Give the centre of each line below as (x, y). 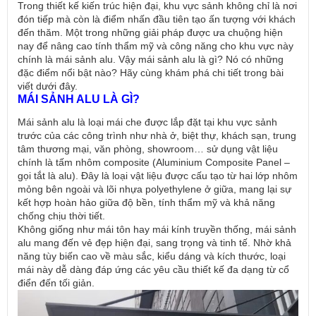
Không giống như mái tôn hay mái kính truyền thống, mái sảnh (157, 229)
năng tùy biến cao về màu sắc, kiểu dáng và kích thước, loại (152, 256)
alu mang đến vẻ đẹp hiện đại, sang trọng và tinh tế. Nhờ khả (154, 243)
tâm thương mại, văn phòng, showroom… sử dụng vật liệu (148, 149)
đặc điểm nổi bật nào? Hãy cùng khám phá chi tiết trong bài (151, 73)
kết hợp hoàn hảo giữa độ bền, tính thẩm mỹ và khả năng (146, 202)
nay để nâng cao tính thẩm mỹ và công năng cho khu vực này (156, 46)
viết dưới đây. (48, 86)
